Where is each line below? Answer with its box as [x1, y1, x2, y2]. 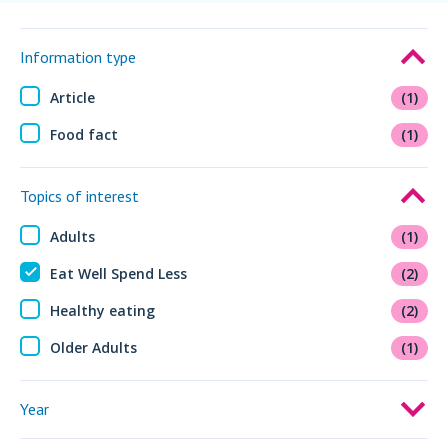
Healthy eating [50, 300, 155, 320]
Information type [20, 46, 136, 67]
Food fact [50, 124, 118, 144]
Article [50, 87, 95, 107]
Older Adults [50, 337, 137, 357]
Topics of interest [20, 185, 139, 206]
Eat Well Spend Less [50, 263, 187, 283]
